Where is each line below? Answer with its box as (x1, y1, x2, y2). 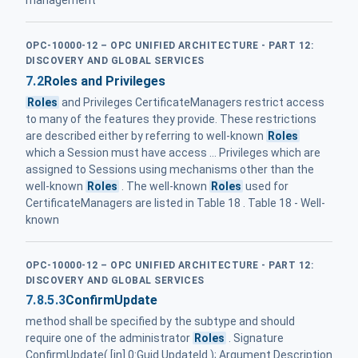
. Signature (226, 331, 284, 344)
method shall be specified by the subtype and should (26, 314, 295, 328)
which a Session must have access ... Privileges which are (26, 145, 320, 159)
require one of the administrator (26, 331, 193, 344)
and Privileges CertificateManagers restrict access (59, 95, 325, 109)
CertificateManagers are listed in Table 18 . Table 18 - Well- (26, 196, 325, 209)
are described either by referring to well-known (26, 129, 266, 142)
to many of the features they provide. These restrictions (26, 112, 316, 125)
